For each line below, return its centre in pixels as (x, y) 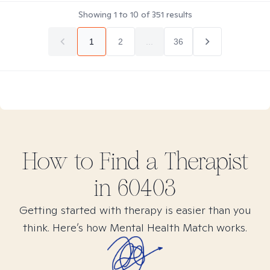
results (178, 14)
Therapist (203, 162)
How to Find (84, 162)
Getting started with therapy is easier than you (135, 210)
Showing (96, 14)
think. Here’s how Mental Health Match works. (135, 228)
